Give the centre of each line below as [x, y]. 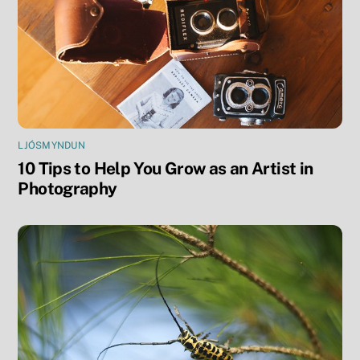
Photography [67, 189]
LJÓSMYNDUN [51, 146]
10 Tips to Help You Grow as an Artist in [166, 169]
